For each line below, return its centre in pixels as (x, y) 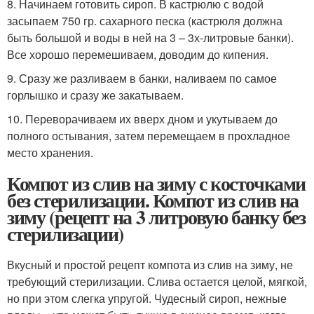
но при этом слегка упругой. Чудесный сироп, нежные (147, 298)
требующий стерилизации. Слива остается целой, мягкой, (157, 281)
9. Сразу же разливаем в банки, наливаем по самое (142, 78)
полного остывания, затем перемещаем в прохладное (149, 136)
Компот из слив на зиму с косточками (157, 183)
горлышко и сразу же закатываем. (95, 95)
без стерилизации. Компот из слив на (153, 200)
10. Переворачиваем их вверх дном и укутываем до (142, 119)
